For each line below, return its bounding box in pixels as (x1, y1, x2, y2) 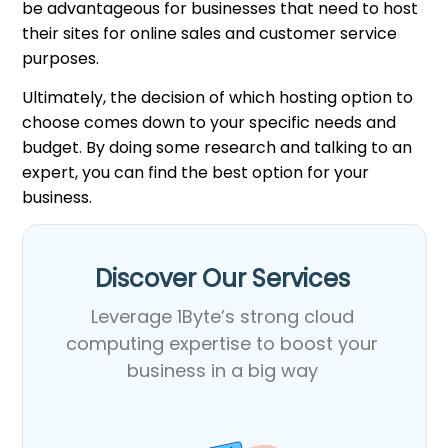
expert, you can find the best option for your (22, 160, 370, 184)
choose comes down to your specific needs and (22, 110, 397, 134)
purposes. (22, 46, 100, 70)
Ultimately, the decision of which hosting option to (22, 85, 414, 109)
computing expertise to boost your (66, 330, 379, 356)
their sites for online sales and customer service (22, 21, 398, 45)
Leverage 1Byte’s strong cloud (90, 303, 354, 329)
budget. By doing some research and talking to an (22, 135, 413, 159)
